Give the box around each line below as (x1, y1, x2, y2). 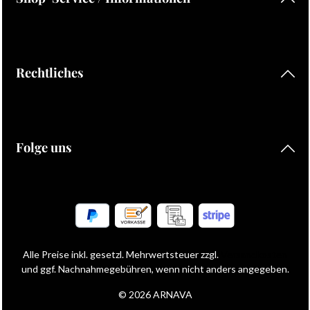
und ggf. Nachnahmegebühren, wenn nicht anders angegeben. (21, 263, 289, 275)
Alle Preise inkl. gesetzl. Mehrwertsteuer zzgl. (23, 248, 221, 261)
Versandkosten (221, 248, 287, 261)
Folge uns (15, 138, 71, 156)
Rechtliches (15, 63, 83, 81)
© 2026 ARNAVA (118, 289, 192, 301)
